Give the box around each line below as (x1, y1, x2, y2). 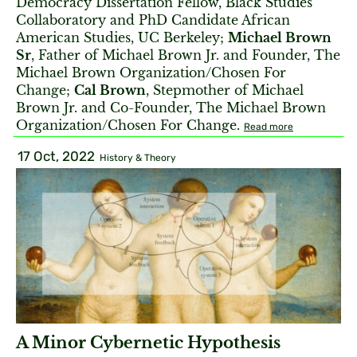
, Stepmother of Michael (146, 82, 304, 98)
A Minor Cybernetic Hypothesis (16, 332, 280, 352)
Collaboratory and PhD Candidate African (16, 12, 290, 28)
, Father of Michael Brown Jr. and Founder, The (31, 47, 340, 63)
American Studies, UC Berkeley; (16, 29, 228, 45)
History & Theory (100, 152, 176, 163)
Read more (244, 121, 293, 132)
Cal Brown (74, 82, 146, 98)
